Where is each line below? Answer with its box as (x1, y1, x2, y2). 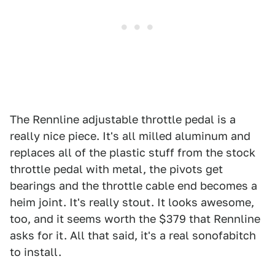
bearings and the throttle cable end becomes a (10, 179, 257, 192)
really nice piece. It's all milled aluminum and (10, 129, 250, 142)
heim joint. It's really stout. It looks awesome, (10, 195, 254, 209)
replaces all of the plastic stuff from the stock (10, 145, 255, 159)
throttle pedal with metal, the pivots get (10, 162, 223, 176)
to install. (10, 245, 61, 258)
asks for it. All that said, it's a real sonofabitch (10, 228, 256, 242)
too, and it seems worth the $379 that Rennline (10, 212, 260, 225)
